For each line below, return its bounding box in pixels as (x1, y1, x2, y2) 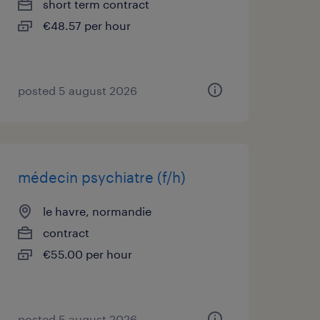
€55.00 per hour (42, 247, 132, 261)
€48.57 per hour (42, 19, 131, 32)
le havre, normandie (42, 204, 151, 218)
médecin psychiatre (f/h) (17, 169, 186, 186)
